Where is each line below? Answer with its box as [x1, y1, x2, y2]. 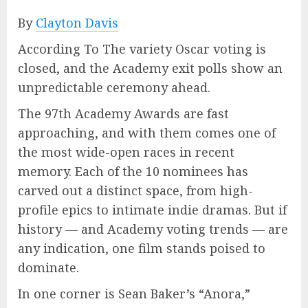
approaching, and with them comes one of [18, 124, 276, 141]
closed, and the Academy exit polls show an [18, 59, 283, 76]
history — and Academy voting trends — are [18, 220, 288, 237]
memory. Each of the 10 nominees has [18, 162, 248, 179]
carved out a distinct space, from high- [18, 181, 253, 199]
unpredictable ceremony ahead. [18, 78, 210, 96]
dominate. [18, 258, 79, 276]
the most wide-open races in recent [18, 143, 234, 160]
